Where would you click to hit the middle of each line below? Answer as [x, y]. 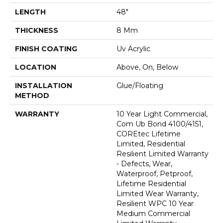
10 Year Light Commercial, [162, 114]
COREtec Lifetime [149, 134]
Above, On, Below [147, 67]
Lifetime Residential [151, 183]
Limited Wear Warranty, [158, 193]
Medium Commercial [153, 213]
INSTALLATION [44, 85]
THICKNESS [37, 30]
